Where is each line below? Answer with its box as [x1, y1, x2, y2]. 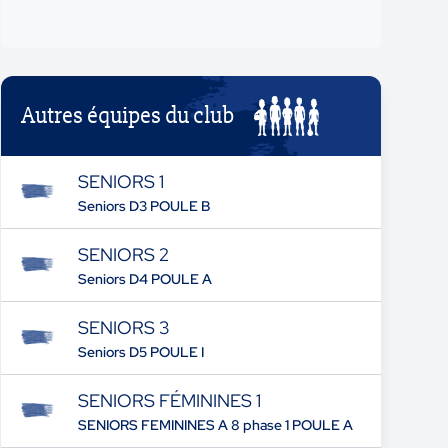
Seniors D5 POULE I [77, 343, 204, 361]
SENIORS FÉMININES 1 [77, 389, 261, 412]
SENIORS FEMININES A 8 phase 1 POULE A [77, 416, 353, 434]
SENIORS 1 [77, 170, 164, 193]
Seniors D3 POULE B [77, 197, 210, 215]
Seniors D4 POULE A [77, 270, 212, 288]
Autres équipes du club [21, 101, 235, 130]
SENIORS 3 [77, 316, 169, 339]
